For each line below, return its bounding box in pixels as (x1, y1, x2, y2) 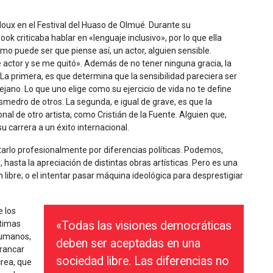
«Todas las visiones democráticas (56, 218, 232, 233)
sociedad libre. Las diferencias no (56, 253, 229, 268)
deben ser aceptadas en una (56, 236, 200, 250)
